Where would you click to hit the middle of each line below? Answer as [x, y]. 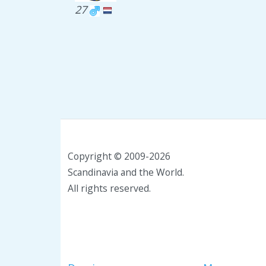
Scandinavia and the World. [126, 172]
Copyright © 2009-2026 [119, 156]
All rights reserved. [109, 188]
